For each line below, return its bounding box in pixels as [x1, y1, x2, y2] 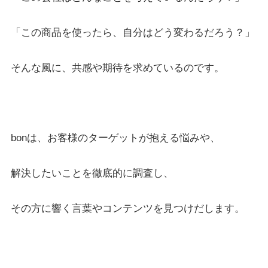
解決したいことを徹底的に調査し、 [10, 167, 173, 179]
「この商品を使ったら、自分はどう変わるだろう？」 [10, 26, 255, 38]
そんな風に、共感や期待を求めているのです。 [10, 62, 224, 74]
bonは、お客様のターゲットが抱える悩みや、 [10, 132, 220, 144]
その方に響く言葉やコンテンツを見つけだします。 [10, 203, 245, 215]
